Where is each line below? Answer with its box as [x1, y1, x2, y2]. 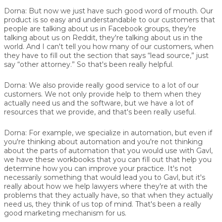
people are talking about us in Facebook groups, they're [4, 24, 196, 33]
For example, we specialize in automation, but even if [27, 128, 212, 137]
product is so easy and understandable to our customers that [4, 15, 215, 24]
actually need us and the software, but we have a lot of [4, 98, 193, 108]
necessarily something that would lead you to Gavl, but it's [4, 172, 205, 182]
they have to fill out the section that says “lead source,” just [4, 51, 209, 60]
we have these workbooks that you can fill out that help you [4, 155, 212, 164]
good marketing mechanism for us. [4, 208, 126, 218]
